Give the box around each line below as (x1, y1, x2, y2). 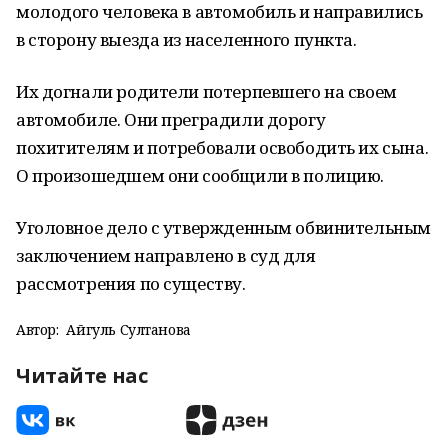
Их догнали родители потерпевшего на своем (16, 80, 397, 103)
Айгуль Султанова (66, 320, 191, 339)
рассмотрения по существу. (16, 272, 246, 295)
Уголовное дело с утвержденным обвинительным (16, 216, 431, 239)
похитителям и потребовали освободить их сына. (16, 136, 429, 159)
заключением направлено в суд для (16, 244, 316, 267)
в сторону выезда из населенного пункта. (16, 28, 357, 51)
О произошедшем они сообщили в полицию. (16, 164, 385, 187)
